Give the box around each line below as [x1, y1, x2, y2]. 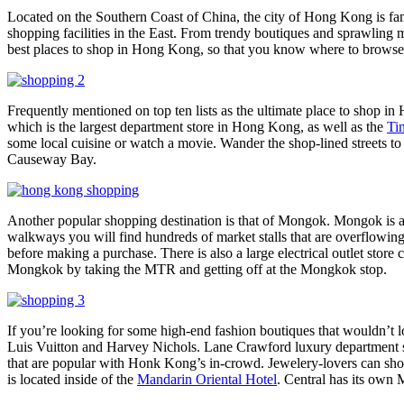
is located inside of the [7, 372, 137, 388]
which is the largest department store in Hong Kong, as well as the [7, 119, 387, 135]
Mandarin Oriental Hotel [137, 372, 277, 388]
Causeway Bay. [7, 151, 96, 168]
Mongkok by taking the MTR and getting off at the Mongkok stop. [7, 262, 387, 278]
